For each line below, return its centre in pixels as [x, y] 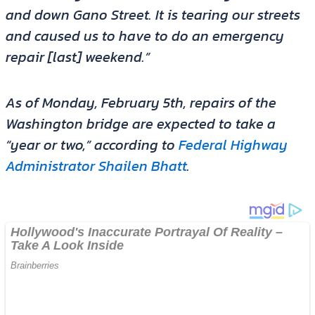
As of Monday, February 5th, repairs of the [141, 103]
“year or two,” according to [92, 145]
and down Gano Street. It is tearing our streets [153, 15]
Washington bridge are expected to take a [140, 124]
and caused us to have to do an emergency [144, 36]
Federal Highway [233, 145]
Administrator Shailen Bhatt [96, 166]
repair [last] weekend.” [77, 57]
